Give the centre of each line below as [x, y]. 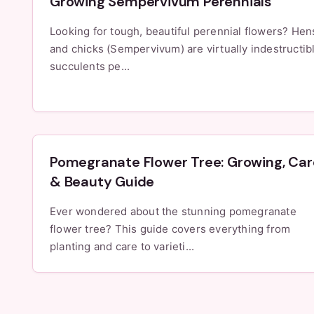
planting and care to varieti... [122, 246]
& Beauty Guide [102, 182]
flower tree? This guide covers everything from [170, 229]
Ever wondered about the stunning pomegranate [173, 211]
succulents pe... [90, 66]
